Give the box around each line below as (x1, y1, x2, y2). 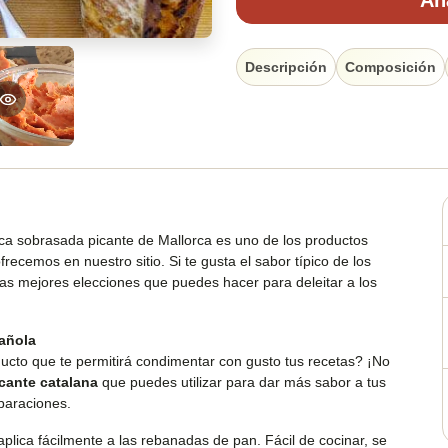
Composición (345, 58, 436, 75)
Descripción (245, 58, 327, 75)
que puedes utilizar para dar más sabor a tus (98, 374, 386, 391)
